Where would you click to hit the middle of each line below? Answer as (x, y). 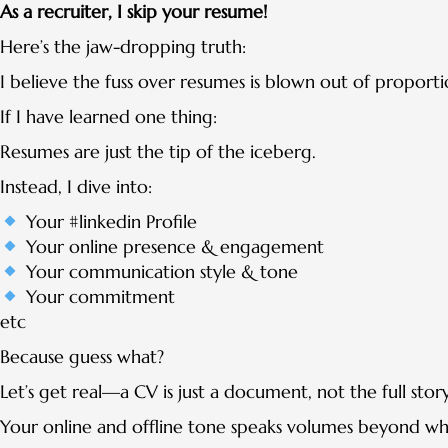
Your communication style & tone (159, 272)
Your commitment (97, 297)
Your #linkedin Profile (108, 222)
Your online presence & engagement (172, 247)
